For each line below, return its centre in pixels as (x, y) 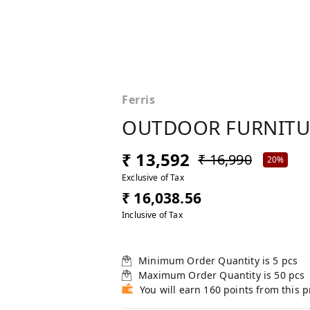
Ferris (139, 100)
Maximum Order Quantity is (207, 275)
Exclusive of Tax (153, 178)
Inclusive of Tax (152, 215)
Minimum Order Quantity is (206, 261)
